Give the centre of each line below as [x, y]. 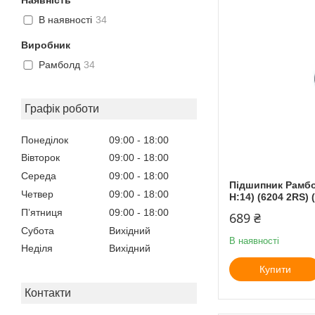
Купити [275, 269]
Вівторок [40, 158]
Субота [38, 230]
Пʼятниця [42, 212]
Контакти [48, 293]
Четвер [37, 194]
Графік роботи [62, 108]
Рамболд [59, 65]
